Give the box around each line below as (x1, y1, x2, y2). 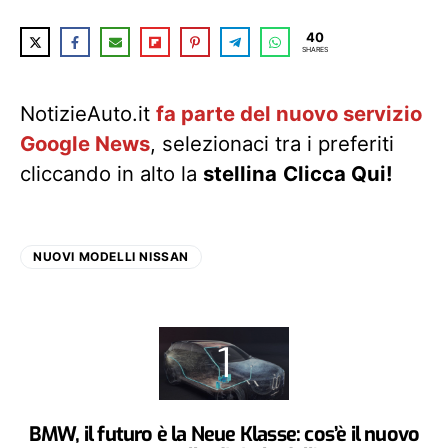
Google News (20, 131, 150, 156)
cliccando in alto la (20, 161, 203, 186)
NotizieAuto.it (20, 101, 156, 126)
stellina (203, 161, 277, 186)
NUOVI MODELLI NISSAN (33, 249, 189, 264)
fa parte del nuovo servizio (156, 101, 422, 126)
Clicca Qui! (283, 161, 393, 186)
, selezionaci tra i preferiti (150, 131, 394, 156)
